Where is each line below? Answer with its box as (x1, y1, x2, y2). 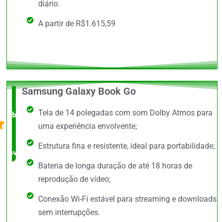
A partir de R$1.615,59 (38, 18, 115, 28)
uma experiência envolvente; (38, 121, 137, 131)
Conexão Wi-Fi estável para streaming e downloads (38, 194, 217, 204)
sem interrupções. (38, 207, 100, 217)
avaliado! (8, 147, 40, 157)
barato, (11, 109, 37, 119)
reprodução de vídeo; (38, 174, 111, 184)
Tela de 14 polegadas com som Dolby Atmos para (38, 108, 213, 117)
